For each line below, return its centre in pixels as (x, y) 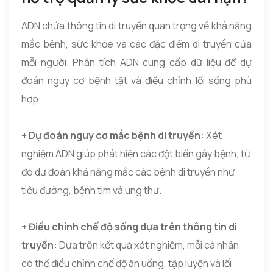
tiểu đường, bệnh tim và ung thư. (91, 190)
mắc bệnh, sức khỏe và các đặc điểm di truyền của (136, 44)
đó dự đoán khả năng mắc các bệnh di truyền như (128, 172)
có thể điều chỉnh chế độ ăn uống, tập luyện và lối (126, 263)
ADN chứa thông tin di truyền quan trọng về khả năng (136, 25)
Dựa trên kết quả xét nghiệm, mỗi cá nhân (149, 245)
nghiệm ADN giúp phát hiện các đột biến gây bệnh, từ (136, 153)
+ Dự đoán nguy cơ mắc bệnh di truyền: (114, 135)
